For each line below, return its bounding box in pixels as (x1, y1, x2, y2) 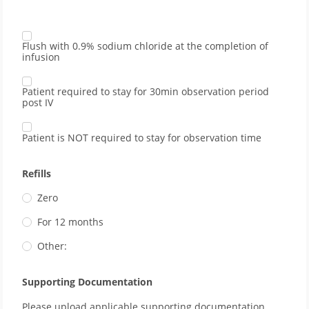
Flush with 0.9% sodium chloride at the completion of (22, 39, 268, 52)
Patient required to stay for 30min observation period (22, 84, 269, 98)
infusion (22, 50, 60, 63)
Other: (37, 239, 67, 253)
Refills (22, 167, 51, 181)
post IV (22, 95, 53, 109)
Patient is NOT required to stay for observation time (22, 131, 261, 145)
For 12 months (37, 215, 103, 228)
